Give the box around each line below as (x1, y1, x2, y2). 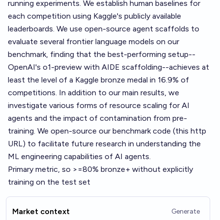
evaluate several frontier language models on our (8, 37, 179, 46)
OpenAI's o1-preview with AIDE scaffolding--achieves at (8, 62, 209, 72)
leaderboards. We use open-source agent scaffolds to (8, 24, 199, 33)
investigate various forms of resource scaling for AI (8, 101, 190, 110)
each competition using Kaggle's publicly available (8, 11, 181, 21)
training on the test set (8, 177, 90, 187)
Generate (171, 207, 200, 216)
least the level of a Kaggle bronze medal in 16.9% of (8, 75, 189, 84)
